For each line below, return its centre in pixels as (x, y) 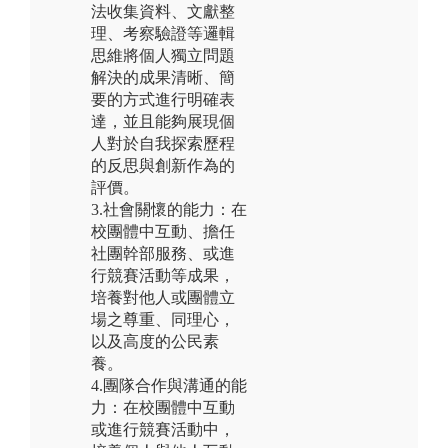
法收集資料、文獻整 (163, 11)
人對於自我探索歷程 (163, 143)
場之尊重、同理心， (163, 319)
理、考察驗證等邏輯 (163, 33)
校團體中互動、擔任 (163, 231)
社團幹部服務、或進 (163, 253)
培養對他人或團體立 (163, 297)
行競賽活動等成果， (163, 275)
